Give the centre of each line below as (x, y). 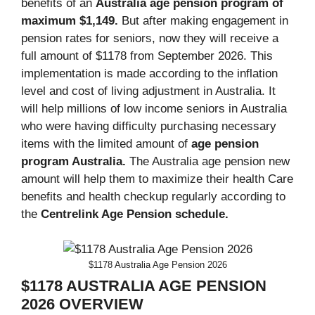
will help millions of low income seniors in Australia (154, 108)
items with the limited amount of (106, 143)
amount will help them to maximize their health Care (157, 179)
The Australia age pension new (210, 161)
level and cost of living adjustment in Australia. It (148, 91)
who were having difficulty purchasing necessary (149, 126)
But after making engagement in (205, 20)
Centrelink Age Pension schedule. (135, 214)
